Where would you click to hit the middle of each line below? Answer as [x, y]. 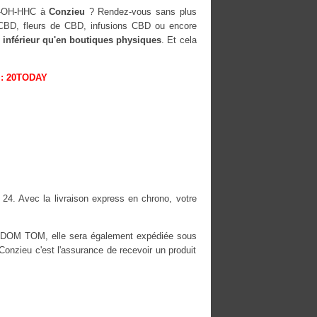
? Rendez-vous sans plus [141, 11]
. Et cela [179, 40]
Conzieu [67, 11]
